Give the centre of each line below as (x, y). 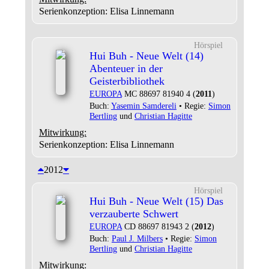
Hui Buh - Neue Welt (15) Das (156, 201)
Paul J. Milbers (137, 238)
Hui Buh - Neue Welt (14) (146, 56)
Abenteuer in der (126, 68)
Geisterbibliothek (127, 81)
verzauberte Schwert (134, 214)
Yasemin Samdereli (144, 106)
